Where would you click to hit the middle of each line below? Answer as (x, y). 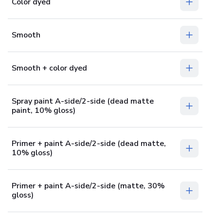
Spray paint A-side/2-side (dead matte (83, 101)
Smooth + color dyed (49, 68)
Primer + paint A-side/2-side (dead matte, (89, 143)
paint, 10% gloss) (44, 110)
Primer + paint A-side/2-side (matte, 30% (88, 186)
